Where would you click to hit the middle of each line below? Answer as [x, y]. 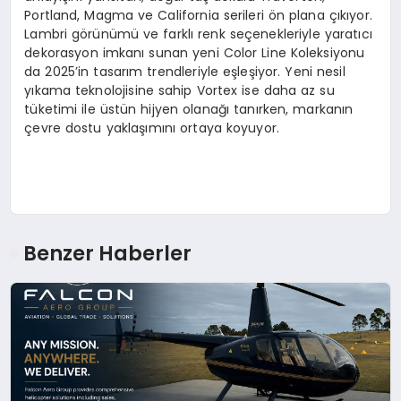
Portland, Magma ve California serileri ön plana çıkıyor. [198, 15]
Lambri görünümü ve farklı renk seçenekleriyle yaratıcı [198, 34]
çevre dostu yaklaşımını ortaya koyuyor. [152, 128]
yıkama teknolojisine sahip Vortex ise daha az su [179, 90]
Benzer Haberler [108, 254]
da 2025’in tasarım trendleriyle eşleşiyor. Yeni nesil [185, 71]
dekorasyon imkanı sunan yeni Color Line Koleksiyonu [195, 52]
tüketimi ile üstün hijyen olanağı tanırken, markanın [189, 109]
